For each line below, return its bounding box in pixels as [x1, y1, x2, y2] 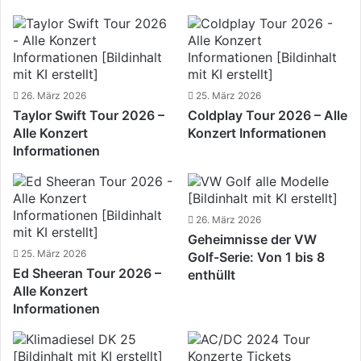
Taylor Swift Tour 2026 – [13, 106, 165, 123]
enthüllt [187, 266, 235, 283]
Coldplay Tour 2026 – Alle [187, 106, 347, 123]
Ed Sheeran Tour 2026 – [13, 264, 162, 281]
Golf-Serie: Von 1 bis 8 [187, 248, 325, 265]
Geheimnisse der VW [187, 230, 317, 247]
